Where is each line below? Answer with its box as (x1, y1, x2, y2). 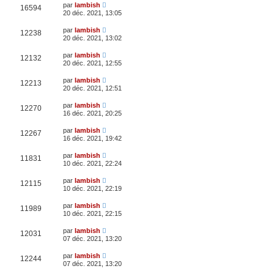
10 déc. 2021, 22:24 (63, 159, 122, 167)
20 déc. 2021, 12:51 (63, 84, 122, 92)
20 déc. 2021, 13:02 (63, 34, 122, 42)
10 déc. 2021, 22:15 (63, 209, 122, 217)
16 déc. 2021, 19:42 (63, 134, 122, 142)
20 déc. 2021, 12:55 (63, 59, 122, 67)
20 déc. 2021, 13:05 (63, 9, 122, 17)
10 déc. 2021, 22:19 (63, 184, 122, 192)
